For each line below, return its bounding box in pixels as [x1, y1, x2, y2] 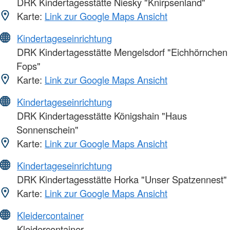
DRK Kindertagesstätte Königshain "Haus [14, 109, 187, 123]
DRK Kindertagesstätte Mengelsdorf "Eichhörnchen [14, 45, 227, 59]
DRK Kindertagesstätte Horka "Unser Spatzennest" [14, 172, 227, 186]
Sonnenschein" [16, 123, 79, 137]
